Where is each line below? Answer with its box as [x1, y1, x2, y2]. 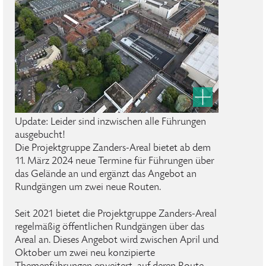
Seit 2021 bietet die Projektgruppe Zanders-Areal [15, 209, 217, 220]
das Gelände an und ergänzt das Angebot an [15, 169, 197, 180]
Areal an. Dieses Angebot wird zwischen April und [15, 235, 218, 246]
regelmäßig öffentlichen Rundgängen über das [15, 222, 204, 233]
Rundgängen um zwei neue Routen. [15, 182, 161, 193]
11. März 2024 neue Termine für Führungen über [15, 156, 214, 167]
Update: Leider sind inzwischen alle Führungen [15, 117, 206, 128]
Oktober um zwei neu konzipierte [15, 248, 155, 259]
